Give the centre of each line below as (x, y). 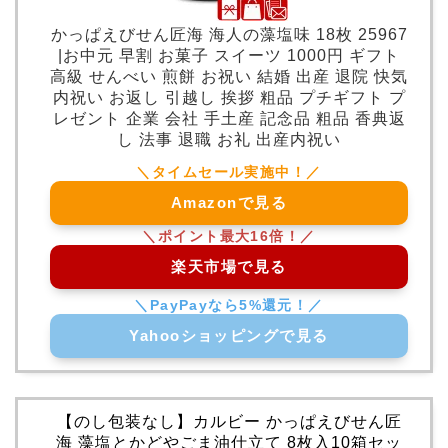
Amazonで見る (229, 202)
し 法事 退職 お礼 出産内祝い (229, 139)
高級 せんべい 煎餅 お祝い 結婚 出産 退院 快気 (229, 76)
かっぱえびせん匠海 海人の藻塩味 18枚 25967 (229, 34)
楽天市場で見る (229, 266)
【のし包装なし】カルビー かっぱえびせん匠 (229, 421)
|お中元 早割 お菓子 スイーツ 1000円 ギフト (229, 55)
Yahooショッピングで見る (229, 335)
